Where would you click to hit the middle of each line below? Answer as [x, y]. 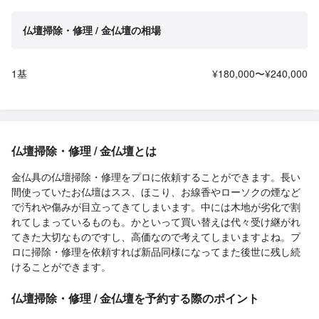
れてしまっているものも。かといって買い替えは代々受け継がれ [156, 222]
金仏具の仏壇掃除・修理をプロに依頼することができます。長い [156, 177]
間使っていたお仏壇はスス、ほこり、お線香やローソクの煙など [156, 192]
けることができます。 [61, 267]
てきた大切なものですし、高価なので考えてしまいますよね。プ [156, 237]
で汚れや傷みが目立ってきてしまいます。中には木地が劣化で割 [156, 207]
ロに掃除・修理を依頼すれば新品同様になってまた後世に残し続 [156, 252]
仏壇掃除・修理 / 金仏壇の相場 [92, 30]
